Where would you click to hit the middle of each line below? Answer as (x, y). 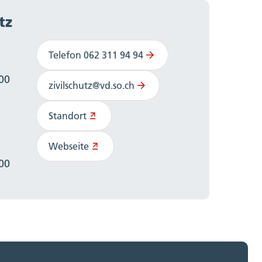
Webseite (69, 146)
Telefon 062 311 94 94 (96, 55)
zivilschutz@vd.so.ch (92, 86)
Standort (68, 116)
